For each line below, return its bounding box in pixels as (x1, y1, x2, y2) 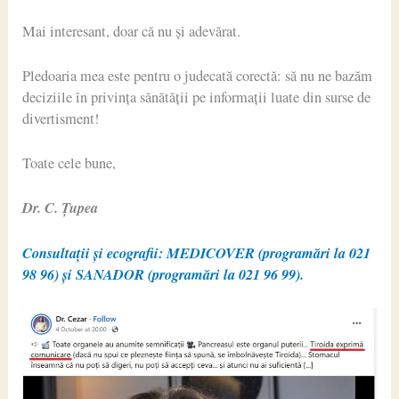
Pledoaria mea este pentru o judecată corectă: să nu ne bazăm (22, 65, 373, 85)
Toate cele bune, (22, 153, 117, 174)
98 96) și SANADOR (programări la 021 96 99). (22, 263, 305, 284)
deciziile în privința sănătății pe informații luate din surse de (22, 86, 371, 107)
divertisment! (22, 108, 100, 128)
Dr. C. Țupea (22, 197, 99, 218)
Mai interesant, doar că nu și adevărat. (22, 20, 241, 41)
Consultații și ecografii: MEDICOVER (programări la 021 (22, 241, 371, 263)
